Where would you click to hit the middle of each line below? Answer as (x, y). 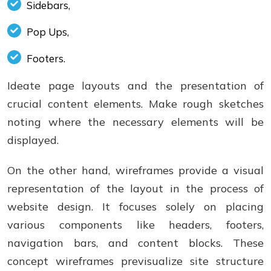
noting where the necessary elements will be (135, 122)
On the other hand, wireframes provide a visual (135, 170)
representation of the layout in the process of (135, 188)
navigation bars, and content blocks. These (135, 243)
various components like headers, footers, (135, 225)
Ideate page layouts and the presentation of (135, 86)
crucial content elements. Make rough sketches (135, 104)
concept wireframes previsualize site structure (135, 261)
